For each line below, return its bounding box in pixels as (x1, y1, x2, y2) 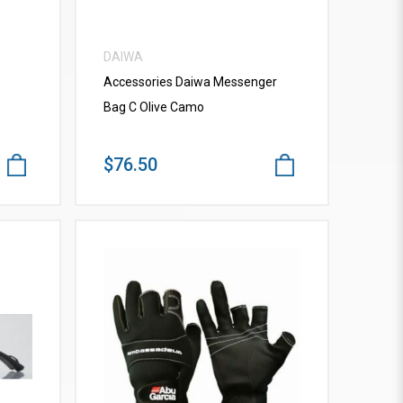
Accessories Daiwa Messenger (103, 75, 278, 90)
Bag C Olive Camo (103, 100, 205, 115)
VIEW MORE (168, 351, 236, 366)
